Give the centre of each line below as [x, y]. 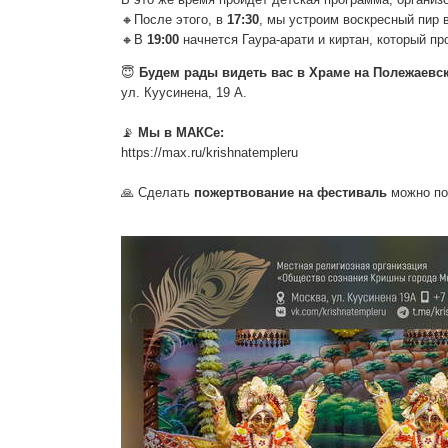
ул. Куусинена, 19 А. [183, 92]
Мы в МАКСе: [182, 132]
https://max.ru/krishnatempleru [209, 152]
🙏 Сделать [157, 192]
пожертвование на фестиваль [290, 192]
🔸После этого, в [173, 19]
